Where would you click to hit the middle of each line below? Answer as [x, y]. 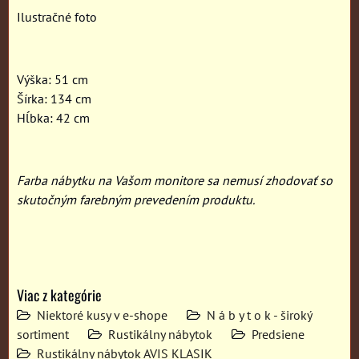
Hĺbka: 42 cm [53, 117]
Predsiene [278, 334]
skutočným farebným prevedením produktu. [136, 199]
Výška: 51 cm [52, 79]
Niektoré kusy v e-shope [102, 315]
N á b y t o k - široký [259, 315]
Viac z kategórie [59, 294]
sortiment [43, 334]
